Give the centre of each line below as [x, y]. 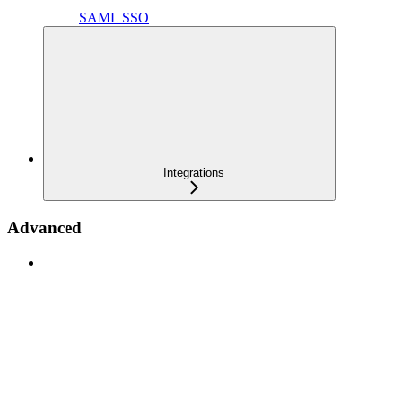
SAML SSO [114, 18]
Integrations [194, 173]
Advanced [44, 227]
